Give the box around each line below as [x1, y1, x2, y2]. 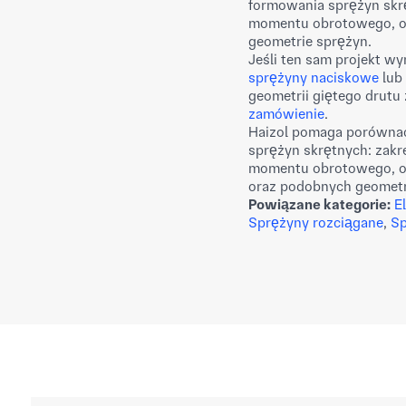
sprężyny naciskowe [248, 69, 379, 86]
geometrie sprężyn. [248, 33, 372, 50]
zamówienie [248, 105, 324, 122]
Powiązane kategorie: [248, 196, 391, 213]
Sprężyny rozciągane [248, 214, 383, 231]
